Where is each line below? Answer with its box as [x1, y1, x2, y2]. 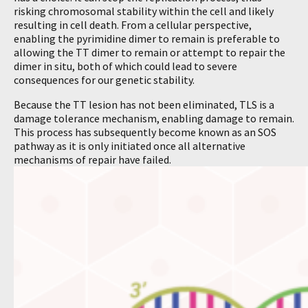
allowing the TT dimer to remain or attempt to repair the [14, 45, 285, 59]
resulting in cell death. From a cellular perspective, [14, 18, 252, 32]
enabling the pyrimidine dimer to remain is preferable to [14, 32, 280, 45]
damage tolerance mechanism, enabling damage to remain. [14, 111, 294, 125]
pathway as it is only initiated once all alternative [14, 139, 245, 153]
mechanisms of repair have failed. [14, 153, 171, 166]
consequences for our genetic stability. [14, 73, 195, 87]
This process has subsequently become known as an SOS [14, 125, 276, 139]
